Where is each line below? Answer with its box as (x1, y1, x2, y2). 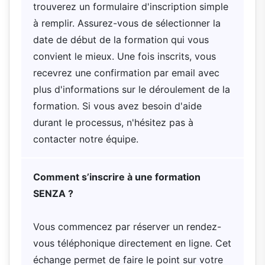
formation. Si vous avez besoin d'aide (33, 100, 202, 112)
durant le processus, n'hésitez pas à (33, 117, 193, 129)
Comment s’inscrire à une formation (33, 171, 201, 183)
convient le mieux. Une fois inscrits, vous (33, 50, 216, 63)
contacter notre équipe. (33, 133, 138, 146)
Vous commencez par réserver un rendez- (33, 221, 221, 233)
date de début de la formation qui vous (33, 34, 209, 46)
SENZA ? (33, 188, 73, 200)
